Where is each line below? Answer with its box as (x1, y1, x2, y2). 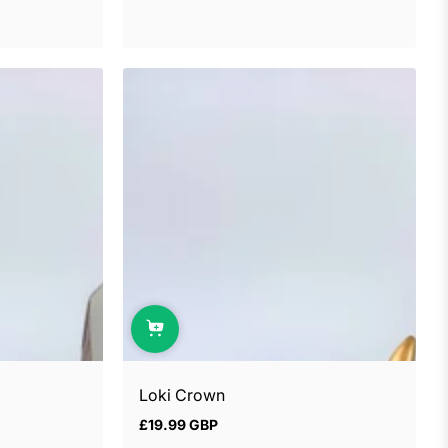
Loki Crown (139, 385, 225, 405)
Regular (138, 423, 188, 440)
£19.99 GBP (139, 416, 218, 433)
